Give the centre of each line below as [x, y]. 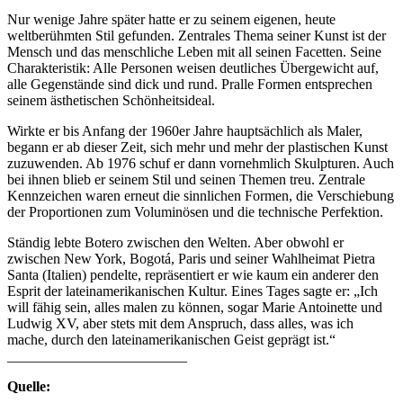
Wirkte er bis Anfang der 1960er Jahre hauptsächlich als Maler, [185, 131]
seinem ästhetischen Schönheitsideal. [111, 101]
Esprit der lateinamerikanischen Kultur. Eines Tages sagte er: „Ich [193, 291]
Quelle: [29, 387]
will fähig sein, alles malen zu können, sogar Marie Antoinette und [195, 308]
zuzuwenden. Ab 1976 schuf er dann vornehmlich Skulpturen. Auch [201, 164]
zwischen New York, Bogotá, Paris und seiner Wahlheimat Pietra [191, 259]
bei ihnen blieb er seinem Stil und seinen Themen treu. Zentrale [186, 180]
